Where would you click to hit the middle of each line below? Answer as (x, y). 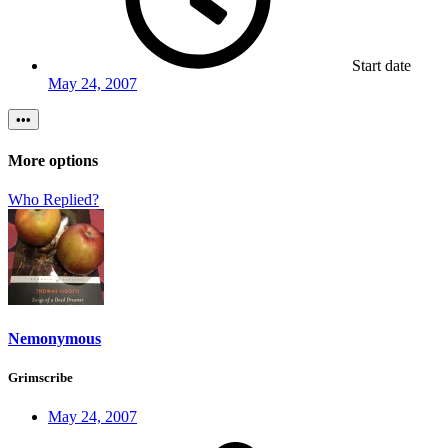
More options (53, 160)
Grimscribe (40, 378)
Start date (381, 66)
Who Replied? (53, 199)
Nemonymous (54, 339)
